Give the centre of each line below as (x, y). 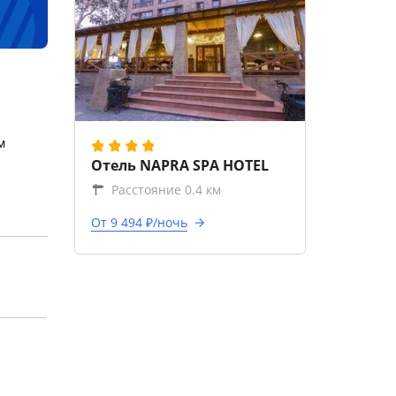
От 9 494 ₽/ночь (139, 222)
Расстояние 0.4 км (166, 190)
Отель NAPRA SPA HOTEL (179, 165)
